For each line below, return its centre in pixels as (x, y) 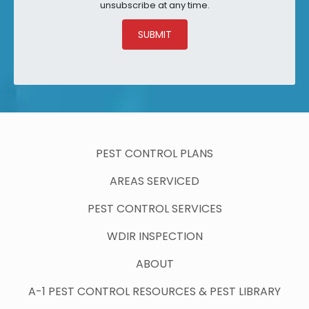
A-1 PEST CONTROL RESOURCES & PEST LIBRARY (154, 292)
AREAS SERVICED (154, 181)
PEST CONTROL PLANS (154, 154)
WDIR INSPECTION (154, 237)
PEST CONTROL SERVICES (154, 209)
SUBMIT (154, 35)
